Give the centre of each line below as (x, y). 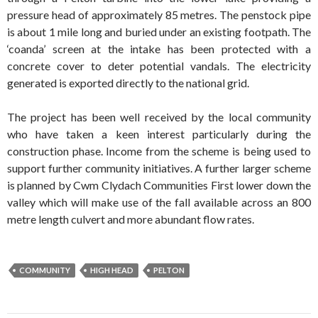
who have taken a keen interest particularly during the (159, 134)
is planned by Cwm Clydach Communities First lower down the (159, 185)
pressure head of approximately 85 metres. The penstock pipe (159, 15)
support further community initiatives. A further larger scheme (159, 168)
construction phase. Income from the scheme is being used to (159, 151)
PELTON (169, 270)
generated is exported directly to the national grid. (128, 83)
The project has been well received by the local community (159, 117)
